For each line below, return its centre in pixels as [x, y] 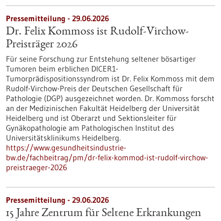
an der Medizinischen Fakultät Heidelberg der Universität [103, 108]
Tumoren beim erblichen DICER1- [62, 69]
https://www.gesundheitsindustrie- [66, 147]
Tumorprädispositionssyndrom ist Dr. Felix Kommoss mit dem [110, 78]
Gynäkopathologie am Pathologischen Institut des [90, 128]
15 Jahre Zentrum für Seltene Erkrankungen [104, 214]
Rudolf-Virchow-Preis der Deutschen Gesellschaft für [94, 88]
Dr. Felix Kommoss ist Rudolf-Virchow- [97, 32]
